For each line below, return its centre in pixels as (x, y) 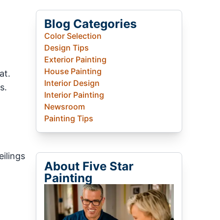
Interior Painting (74, 95)
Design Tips (67, 48)
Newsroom (65, 107)
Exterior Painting (76, 60)
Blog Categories (91, 24)
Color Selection (73, 36)
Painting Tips (69, 119)
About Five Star (89, 166)
